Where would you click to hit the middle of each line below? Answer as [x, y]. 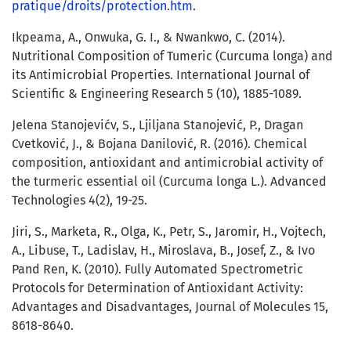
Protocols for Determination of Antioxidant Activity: [157, 288]
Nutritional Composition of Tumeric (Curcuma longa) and [172, 56]
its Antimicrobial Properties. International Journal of [161, 75]
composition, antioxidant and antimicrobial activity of [167, 163]
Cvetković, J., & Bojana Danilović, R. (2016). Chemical [159, 144]
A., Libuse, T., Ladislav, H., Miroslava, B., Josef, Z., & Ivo [163, 251]
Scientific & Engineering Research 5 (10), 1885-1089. [157, 94]
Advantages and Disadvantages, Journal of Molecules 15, [170, 307]
